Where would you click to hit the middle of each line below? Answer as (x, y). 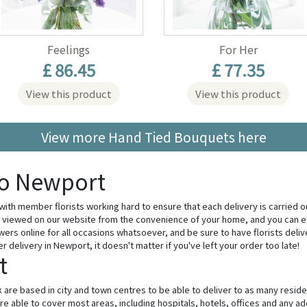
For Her (238, 49)
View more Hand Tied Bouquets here (153, 137)
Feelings (69, 49)
